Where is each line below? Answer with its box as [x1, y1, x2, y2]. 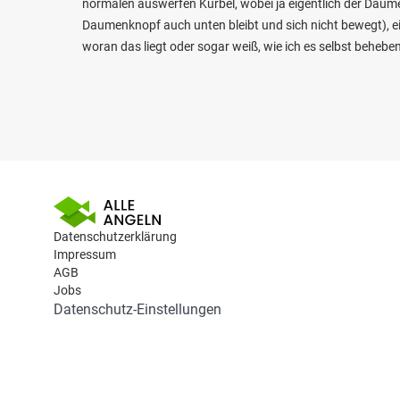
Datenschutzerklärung [54, 229, 177, 244]
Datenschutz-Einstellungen [54, 301, 221, 318]
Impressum [54, 247, 116, 262]
